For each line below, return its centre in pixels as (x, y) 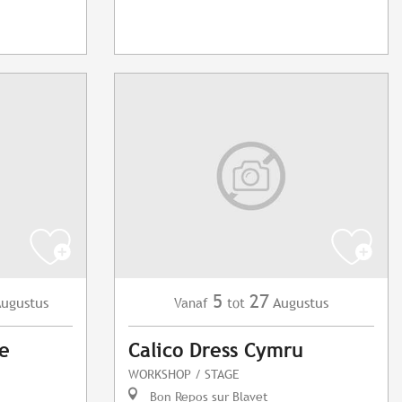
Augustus (301, 303)
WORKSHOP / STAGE (184, 374)
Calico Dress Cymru (216, 351)
